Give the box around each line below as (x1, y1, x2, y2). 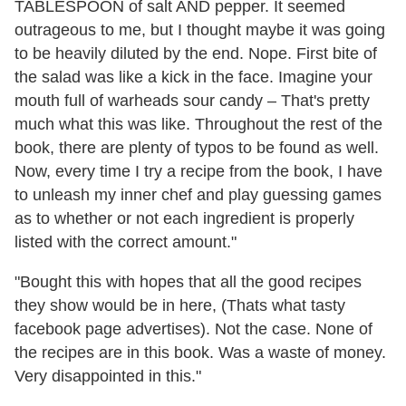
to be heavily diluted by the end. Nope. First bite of (14, 44, 377, 63)
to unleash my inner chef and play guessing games (14, 186, 382, 204)
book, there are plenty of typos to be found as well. (14, 139, 379, 157)
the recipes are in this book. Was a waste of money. (14, 343, 386, 362)
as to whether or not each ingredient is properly (14, 209, 354, 227)
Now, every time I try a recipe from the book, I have (14, 162, 382, 180)
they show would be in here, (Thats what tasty (14, 296, 345, 314)
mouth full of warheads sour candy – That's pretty (14, 92, 370, 110)
